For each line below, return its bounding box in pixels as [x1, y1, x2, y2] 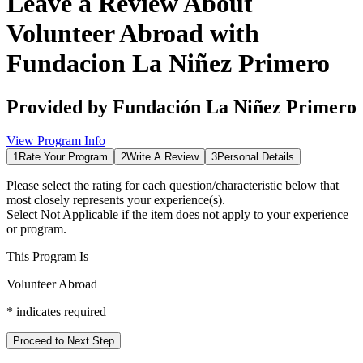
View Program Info [6, 134, 105, 148]
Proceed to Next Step [13, 335, 114, 348]
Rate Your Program [19, 151, 108, 164]
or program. [6, 222, 66, 237]
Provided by [6, 96, 113, 117]
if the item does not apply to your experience [118, 207, 348, 222]
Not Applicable [41, 207, 118, 222]
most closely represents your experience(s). [6, 193, 225, 207]
